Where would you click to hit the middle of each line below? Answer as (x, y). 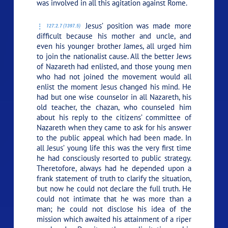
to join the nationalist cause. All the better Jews (114, 56)
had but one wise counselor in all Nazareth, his (114, 97)
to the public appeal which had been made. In (114, 137)
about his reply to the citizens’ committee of (114, 117)
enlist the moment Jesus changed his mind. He (114, 87)
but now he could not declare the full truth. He (114, 188)
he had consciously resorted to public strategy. (114, 158)
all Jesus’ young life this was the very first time (114, 148)
